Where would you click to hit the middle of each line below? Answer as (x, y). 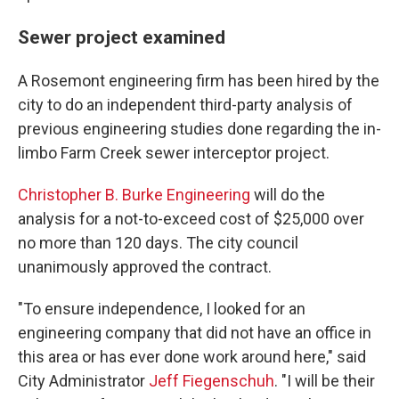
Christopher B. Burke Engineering (134, 195)
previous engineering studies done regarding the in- (199, 129)
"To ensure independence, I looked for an (162, 309)
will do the (288, 195)
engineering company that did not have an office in (195, 333)
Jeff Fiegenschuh (212, 381)
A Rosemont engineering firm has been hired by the (199, 81)
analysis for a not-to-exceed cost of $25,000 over (191, 219)
